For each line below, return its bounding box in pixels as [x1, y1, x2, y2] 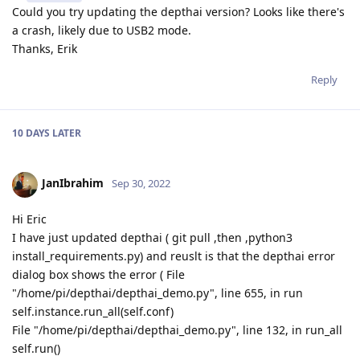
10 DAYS [12, 125, 50, 140]
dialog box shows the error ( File [12, 266, 185, 282]
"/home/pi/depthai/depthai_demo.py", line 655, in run [12, 284, 303, 301]
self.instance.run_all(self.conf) [12, 303, 174, 319]
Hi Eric [12, 211, 47, 227]
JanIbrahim [42, 175, 104, 191]
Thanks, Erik [12, 40, 77, 56]
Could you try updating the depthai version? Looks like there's [12, 3, 345, 19]
